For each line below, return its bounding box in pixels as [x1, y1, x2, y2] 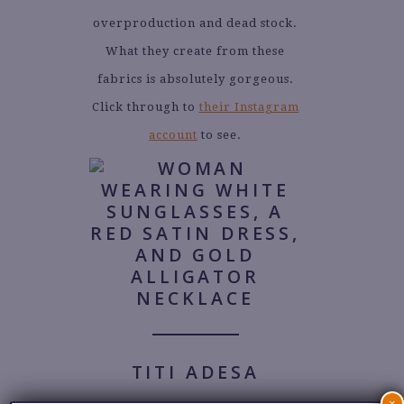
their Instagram [198, 99, 299, 114]
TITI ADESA [131, 360, 260, 384]
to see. [197, 127, 242, 142]
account [149, 127, 197, 142]
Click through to [91, 99, 199, 114]
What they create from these [106, 43, 285, 58]
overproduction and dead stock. [93, 15, 298, 30]
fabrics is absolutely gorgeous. [96, 71, 294, 86]
